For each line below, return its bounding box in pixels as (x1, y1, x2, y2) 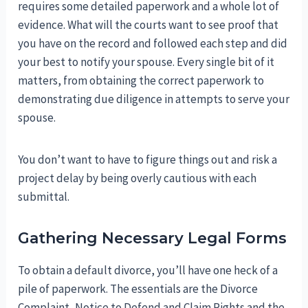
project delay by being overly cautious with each (18, 170, 257, 186)
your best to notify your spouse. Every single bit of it (18, 54, 275, 70)
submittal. (18, 189, 70, 205)
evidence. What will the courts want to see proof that (18, 17, 279, 33)
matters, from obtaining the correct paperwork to (18, 73, 265, 89)
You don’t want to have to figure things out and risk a (18, 152, 278, 168)
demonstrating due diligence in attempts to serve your (18, 91, 290, 107)
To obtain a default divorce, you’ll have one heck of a (18, 263, 278, 278)
